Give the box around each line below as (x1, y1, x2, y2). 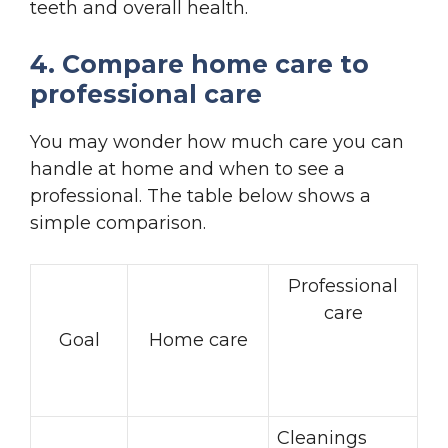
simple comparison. (30, 211, 206, 234)
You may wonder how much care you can (30, 130, 404, 153)
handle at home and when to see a (30, 157, 345, 180)
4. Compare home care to (30, 48, 369, 79)
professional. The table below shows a (30, 184, 371, 207)
